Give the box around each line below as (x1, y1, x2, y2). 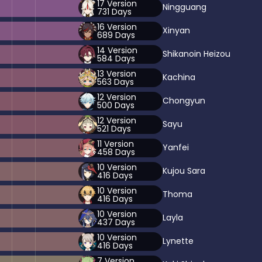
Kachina (163, 71, 195, 84)
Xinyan (163, 25, 190, 37)
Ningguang (163, 1, 206, 13)
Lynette (163, 235, 194, 247)
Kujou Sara (163, 165, 205, 177)
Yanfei (163, 142, 189, 154)
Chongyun (163, 95, 205, 107)
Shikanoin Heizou (163, 48, 230, 60)
